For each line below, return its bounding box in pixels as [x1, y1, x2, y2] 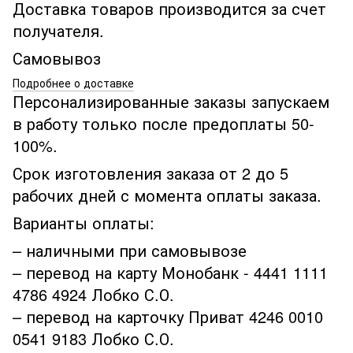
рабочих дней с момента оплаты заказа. [13, 183, 321, 206]
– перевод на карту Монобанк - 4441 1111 [13, 260, 328, 284]
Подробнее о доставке [13, 74, 134, 91]
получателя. [13, 18, 109, 42]
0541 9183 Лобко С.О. [13, 326, 174, 350]
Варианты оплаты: [13, 210, 154, 234]
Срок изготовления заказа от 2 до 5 [13, 161, 288, 184]
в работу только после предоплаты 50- [13, 111, 314, 135]
